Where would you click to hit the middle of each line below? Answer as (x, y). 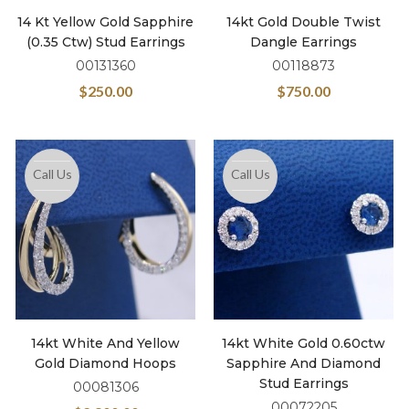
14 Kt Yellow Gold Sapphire (105, 22)
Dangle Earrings (304, 42)
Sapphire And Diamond (304, 363)
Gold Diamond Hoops (105, 363)
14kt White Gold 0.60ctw (304, 343)
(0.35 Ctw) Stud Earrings (105, 42)
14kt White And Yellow (105, 343)
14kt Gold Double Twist (304, 22)
